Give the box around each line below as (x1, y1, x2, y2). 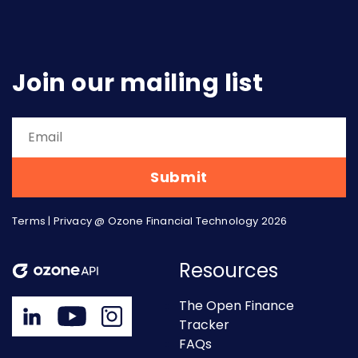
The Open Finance (179, 296, 294, 315)
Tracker (179, 315, 229, 334)
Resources (179, 257, 278, 284)
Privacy (53, 213, 92, 229)
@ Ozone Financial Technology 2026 (94, 213, 288, 229)
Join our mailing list (12, 66, 264, 100)
